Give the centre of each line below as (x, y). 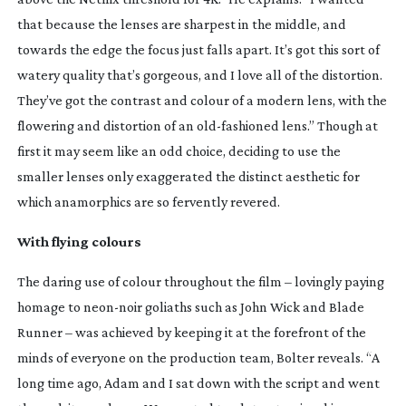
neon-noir (112, 306)
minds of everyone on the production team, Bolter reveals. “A (198, 357)
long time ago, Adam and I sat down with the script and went (198, 382)
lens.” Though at (328, 125)
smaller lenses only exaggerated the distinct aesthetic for (188, 176)
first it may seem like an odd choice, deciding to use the (179, 150)
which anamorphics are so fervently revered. (148, 201)
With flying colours (79, 241)
